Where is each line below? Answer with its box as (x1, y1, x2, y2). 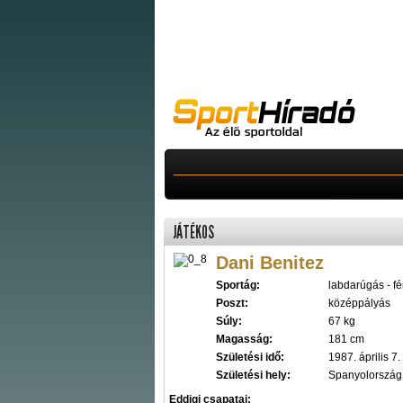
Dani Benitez (216, 253, 324, 273)
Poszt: (216, 297, 248, 309)
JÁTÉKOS (173, 222, 214, 243)
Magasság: (216, 333, 273, 345)
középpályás (328, 297, 390, 309)
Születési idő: (216, 351, 284, 363)
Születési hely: (216, 369, 291, 381)
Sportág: (216, 279, 260, 291)
